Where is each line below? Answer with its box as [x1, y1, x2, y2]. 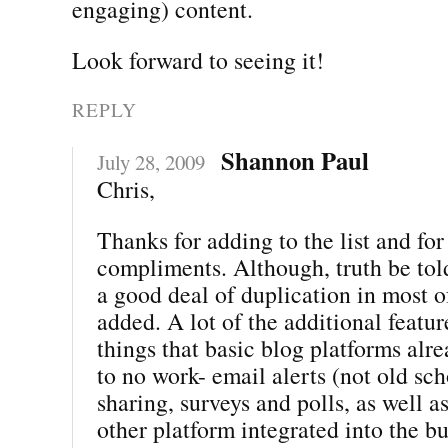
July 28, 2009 [97, 147, 205, 176]
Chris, [97, 172, 155, 205]
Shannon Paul [220, 141, 369, 178]
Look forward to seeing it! [72, 43, 324, 76]
